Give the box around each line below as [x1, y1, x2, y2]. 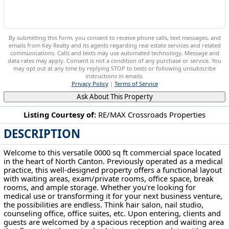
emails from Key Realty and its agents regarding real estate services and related [8, 41, 221, 50]
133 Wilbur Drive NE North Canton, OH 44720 [46, 127, 183, 136]
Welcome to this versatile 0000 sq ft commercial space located [4, 147, 221, 158]
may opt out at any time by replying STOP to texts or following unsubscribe [13, 64, 216, 73]
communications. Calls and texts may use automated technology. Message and [10, 49, 219, 57]
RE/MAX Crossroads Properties [98, 109, 205, 120]
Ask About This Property [76, 91, 153, 101]
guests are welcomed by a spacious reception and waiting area [4, 217, 224, 227]
